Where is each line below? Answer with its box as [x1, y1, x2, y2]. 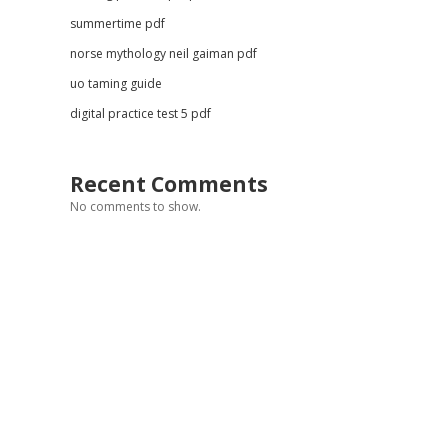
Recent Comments [69, 170, 268, 198]
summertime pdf [69, 15, 165, 32]
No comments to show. [69, 198, 201, 215]
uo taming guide [69, 75, 162, 92]
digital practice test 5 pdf [69, 105, 211, 122]
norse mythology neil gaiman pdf [69, 45, 257, 62]
